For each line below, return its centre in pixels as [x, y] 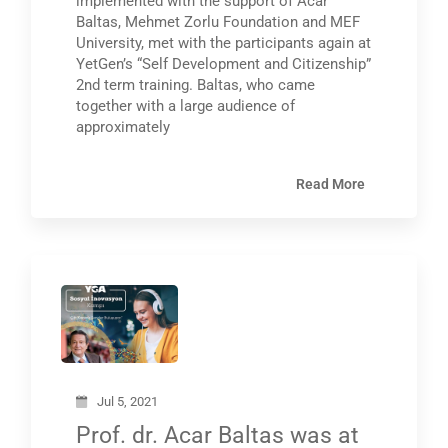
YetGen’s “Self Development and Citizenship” [224, 63]
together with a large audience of [186, 105]
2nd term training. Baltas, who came [196, 84]
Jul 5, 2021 [128, 402]
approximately [123, 126]
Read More [330, 184]
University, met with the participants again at [224, 42]
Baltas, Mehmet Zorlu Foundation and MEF [218, 21]
